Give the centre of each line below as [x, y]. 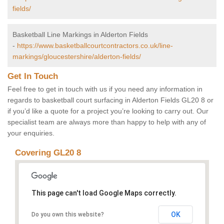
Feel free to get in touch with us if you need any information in [105, 89]
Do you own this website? [67, 215]
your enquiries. [31, 133]
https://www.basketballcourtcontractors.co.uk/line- [95, 46]
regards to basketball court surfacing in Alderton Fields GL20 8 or [110, 100]
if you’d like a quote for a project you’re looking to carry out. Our [108, 111]
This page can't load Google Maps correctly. [104, 193]
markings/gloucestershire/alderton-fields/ [77, 57]
